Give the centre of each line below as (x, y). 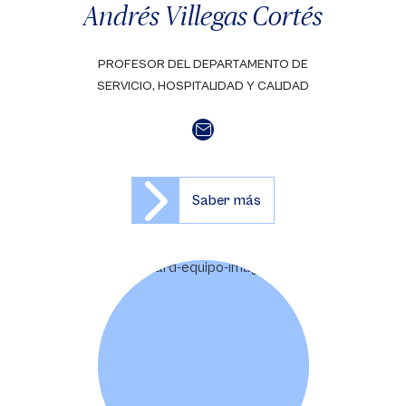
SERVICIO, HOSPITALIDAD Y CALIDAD (203, 86)
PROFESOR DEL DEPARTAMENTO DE (203, 64)
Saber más (227, 200)
